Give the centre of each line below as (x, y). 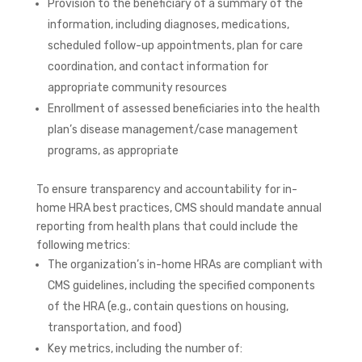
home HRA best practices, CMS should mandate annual (179, 208)
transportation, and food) (114, 327)
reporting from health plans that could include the (167, 226)
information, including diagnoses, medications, (168, 24)
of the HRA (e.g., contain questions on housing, (168, 306)
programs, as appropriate (113, 150)
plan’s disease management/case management (173, 129)
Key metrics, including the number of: (145, 348)
